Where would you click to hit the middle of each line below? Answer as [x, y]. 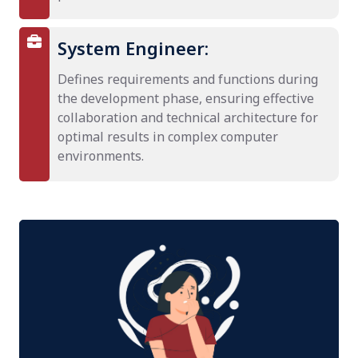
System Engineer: [133, 48]
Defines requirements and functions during [188, 79]
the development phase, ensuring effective [186, 98]
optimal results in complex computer [168, 137]
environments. [101, 156]
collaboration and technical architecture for [188, 117]
